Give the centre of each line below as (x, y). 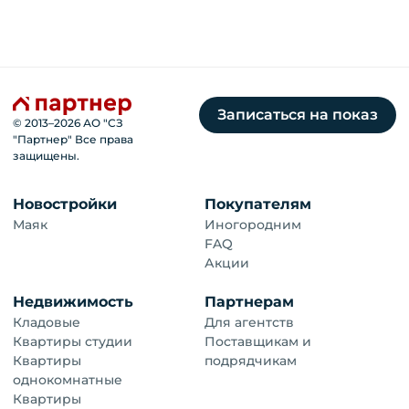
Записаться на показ (298, 115)
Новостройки (65, 204)
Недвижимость (73, 302)
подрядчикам (251, 361)
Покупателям (258, 204)
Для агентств (249, 322)
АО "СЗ (102, 123)
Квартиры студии (73, 341)
